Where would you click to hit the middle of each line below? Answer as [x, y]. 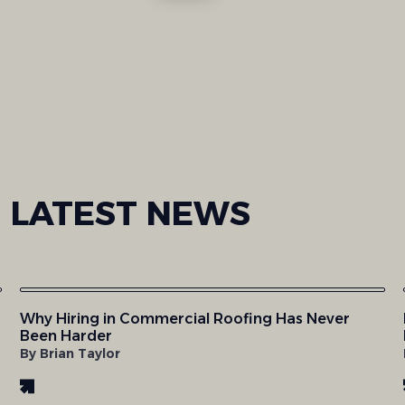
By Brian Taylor [70, 354]
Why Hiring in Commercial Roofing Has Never [185, 319]
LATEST [79, 214]
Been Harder [66, 336]
